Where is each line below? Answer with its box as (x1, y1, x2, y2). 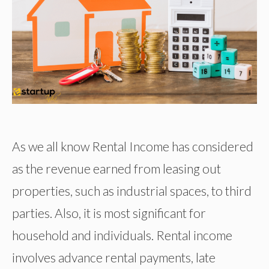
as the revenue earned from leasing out (12, 160, 221, 176)
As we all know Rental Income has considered (12, 138, 253, 154)
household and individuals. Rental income (12, 227, 232, 243)
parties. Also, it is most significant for (12, 205, 206, 220)
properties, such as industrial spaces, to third (12, 183, 252, 198)
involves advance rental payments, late (12, 249, 216, 265)
